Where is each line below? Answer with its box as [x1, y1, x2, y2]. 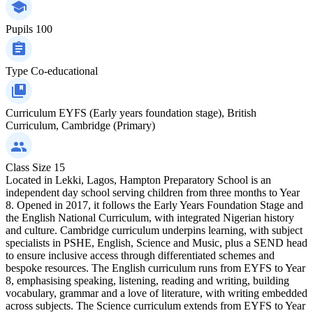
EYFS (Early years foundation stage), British [59, 106, 256, 119]
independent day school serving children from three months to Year [6, 186, 300, 198]
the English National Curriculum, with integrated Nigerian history [6, 211, 294, 224]
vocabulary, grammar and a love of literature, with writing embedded [6, 286, 307, 299]
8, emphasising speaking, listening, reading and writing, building [6, 274, 289, 286]
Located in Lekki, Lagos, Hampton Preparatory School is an [6, 173, 271, 186]
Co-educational [31, 64, 98, 77]
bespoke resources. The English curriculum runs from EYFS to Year [6, 261, 305, 274]
